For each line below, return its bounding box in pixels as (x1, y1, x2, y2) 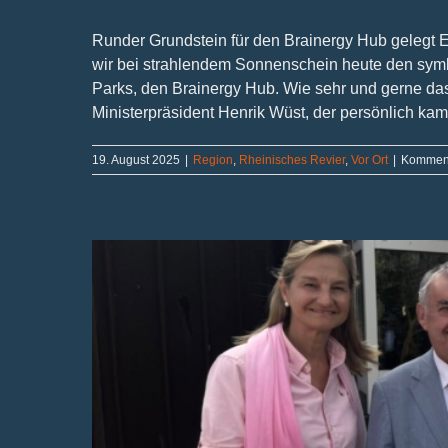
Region (193, 153, 233, 168)
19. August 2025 (92, 153, 180, 168)
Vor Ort (351, 153, 388, 168)
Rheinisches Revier (239, 153, 345, 168)
